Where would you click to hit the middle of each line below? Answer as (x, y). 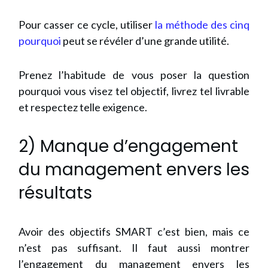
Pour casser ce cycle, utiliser (87, 25)
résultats (55, 193)
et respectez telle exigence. (83, 107)
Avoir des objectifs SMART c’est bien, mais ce (134, 232)
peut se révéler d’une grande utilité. (145, 41)
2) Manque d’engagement (128, 147)
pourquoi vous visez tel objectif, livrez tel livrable (134, 91)
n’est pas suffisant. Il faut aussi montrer (134, 248)
